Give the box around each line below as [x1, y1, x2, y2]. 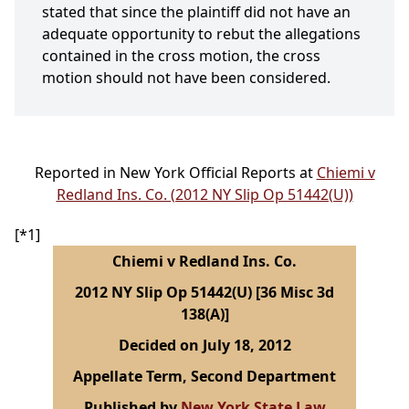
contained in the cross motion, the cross [42, 46, 320, 67]
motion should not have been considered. [42, 68, 330, 89]
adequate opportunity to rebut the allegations [42, 24, 361, 45]
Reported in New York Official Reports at [34, 163, 317, 184]
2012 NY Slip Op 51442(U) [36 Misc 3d [75, 282, 334, 303]
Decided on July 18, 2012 [118, 335, 291, 356]
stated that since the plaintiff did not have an [42, 2, 351, 23]
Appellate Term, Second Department [73, 366, 336, 387]
